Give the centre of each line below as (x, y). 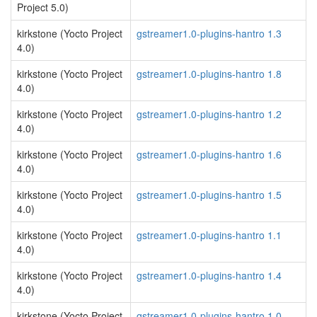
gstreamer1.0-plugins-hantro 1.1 (209, 235)
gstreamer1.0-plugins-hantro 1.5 (209, 195)
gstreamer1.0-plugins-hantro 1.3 (209, 33)
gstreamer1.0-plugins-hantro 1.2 (209, 114)
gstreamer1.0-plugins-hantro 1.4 (209, 275)
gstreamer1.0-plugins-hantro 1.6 (209, 154)
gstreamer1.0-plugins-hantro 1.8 (209, 74)
